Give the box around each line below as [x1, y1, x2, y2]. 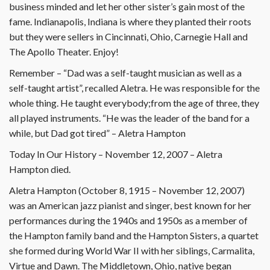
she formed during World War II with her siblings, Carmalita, [9, 245, 254, 256]
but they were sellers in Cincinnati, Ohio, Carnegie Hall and [9, 31, 248, 42]
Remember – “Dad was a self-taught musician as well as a [9, 67, 242, 78]
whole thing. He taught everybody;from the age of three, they [9, 97, 259, 108]
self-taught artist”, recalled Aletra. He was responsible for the [9, 82, 260, 93]
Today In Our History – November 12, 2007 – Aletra [9, 148, 222, 160]
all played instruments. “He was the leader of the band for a [9, 112, 250, 124]
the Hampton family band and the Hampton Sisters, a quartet [9, 230, 259, 241]
